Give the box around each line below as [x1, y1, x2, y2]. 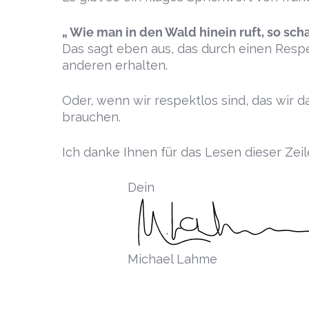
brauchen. [62, 110, 121, 124]
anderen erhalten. [62, 58, 168, 72]
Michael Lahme [128, 252, 217, 266]
